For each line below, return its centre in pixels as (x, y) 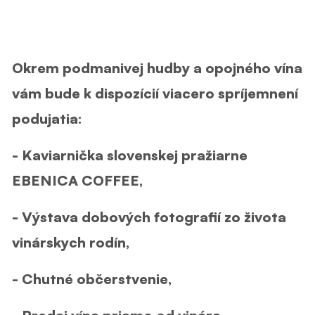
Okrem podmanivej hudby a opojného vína (157, 67)
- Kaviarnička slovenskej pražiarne (130, 155)
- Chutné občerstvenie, (92, 278)
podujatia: (47, 118)
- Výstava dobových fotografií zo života (149, 217)
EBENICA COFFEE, (77, 180)
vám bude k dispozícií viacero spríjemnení (155, 93)
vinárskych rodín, (71, 242)
